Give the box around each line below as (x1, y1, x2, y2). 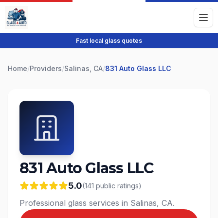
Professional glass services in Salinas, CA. (19, 198, 175, 208)
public (94, 182, 117, 190)
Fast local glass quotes (76, 37, 142, 44)
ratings (117, 182, 139, 190)
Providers (30, 64, 62, 73)
